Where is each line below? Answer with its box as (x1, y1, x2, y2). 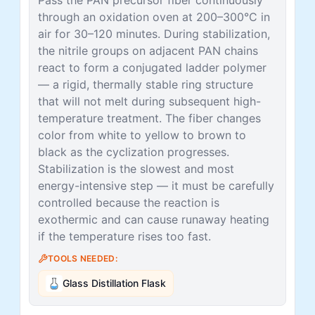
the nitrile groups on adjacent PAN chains (38, 43, 258, 58)
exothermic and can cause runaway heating (38, 212, 269, 226)
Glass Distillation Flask (63, 276, 166, 289)
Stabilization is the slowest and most (38, 161, 234, 176)
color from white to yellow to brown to (38, 127, 246, 142)
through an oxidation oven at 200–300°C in (38, 9, 270, 24)
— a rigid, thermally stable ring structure (38, 77, 253, 91)
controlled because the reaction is (38, 195, 219, 210)
